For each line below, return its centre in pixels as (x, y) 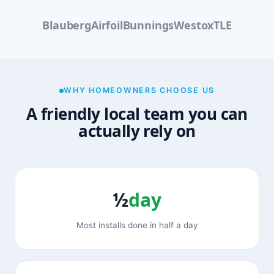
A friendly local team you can (137, 114)
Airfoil (107, 25)
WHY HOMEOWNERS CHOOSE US (139, 91)
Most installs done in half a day (137, 225)
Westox (194, 25)
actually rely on (137, 131)
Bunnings (148, 25)
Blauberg (67, 25)
